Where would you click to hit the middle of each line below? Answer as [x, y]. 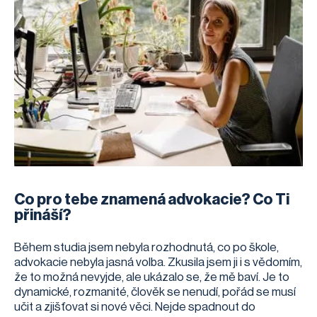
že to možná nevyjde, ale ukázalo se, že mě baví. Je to [152, 277]
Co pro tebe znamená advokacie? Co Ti [152, 199]
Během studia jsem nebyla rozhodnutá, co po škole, [146, 247]
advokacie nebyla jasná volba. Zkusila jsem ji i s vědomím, [158, 262]
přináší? [43, 215]
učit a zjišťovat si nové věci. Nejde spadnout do [135, 306]
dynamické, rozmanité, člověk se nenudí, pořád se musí [155, 292]
